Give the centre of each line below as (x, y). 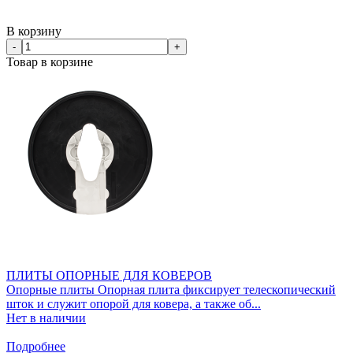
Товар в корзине (50, 61)
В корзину (34, 31)
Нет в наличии (46, 318)
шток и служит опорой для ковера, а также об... (134, 303)
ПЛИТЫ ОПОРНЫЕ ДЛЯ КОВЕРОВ (109, 275)
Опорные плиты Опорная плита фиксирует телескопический (171, 289)
